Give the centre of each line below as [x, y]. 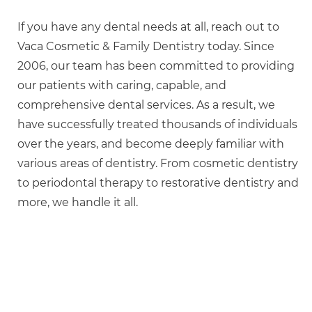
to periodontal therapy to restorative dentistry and [158, 183]
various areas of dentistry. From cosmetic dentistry [158, 164]
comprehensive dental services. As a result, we [146, 105]
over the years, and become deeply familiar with [151, 144]
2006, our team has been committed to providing [156, 66]
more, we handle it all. [78, 203]
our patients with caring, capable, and [122, 86]
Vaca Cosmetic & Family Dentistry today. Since [146, 47]
